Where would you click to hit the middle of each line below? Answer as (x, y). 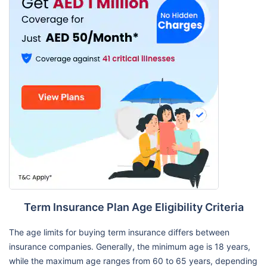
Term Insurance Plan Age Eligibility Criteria (133, 207)
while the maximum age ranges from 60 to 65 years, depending (133, 260)
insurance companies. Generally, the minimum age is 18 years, (130, 246)
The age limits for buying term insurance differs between (119, 232)
